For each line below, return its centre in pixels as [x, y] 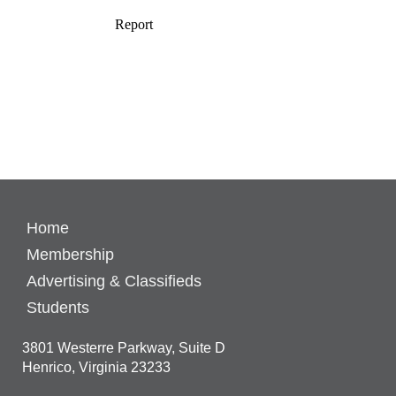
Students [58, 308]
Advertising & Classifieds [114, 281]
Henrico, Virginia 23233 [96, 367]
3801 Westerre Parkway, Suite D [124, 348]
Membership [70, 255]
